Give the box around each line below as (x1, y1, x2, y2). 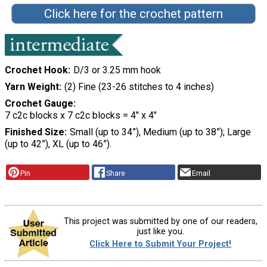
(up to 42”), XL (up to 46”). (5, 138, 111, 150)
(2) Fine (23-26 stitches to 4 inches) (64, 81, 214, 93)
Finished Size (5, 126, 64, 138)
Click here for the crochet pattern (44, 7, 223, 21)
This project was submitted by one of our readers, (63, 216, 257, 226)
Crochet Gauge (5, 98, 73, 110)
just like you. (136, 226, 184, 237)
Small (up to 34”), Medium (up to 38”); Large (69, 126, 251, 138)
